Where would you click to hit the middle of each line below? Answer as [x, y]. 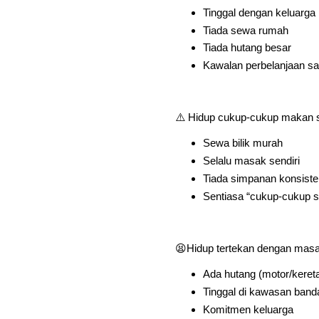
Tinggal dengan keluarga [259, 12]
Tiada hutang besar [247, 48]
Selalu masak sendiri [251, 161]
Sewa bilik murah [242, 143]
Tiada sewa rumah [245, 30]
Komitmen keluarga [248, 309]
